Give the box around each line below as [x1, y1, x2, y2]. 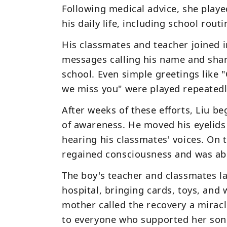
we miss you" [62, 82, 122, 95]
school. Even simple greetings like [62, 67, 222, 80]
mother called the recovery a [62, 198, 198, 211]
